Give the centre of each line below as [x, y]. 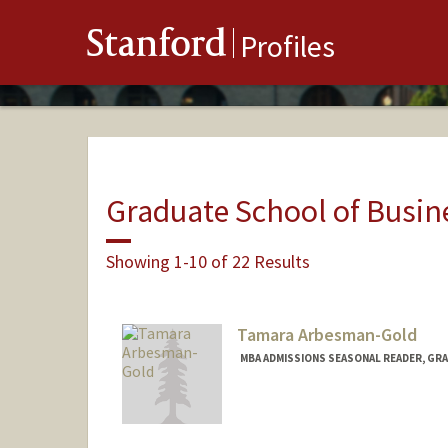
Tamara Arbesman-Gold [326, 335]
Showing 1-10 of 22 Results [207, 261]
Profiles [287, 46]
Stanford [157, 47]
